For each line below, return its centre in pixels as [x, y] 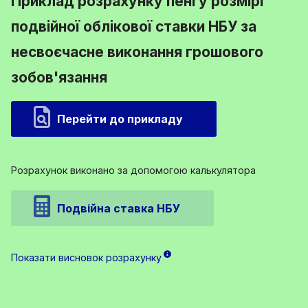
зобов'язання [59, 77]
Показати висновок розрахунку [86, 257]
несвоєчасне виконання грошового [137, 52]
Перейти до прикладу [120, 119]
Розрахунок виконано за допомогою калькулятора [133, 170]
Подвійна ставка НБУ [119, 208]
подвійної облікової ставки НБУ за [134, 26]
